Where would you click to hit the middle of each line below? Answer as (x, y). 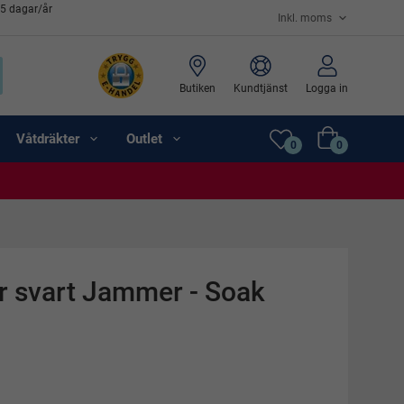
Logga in (327, 88)
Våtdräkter (48, 138)
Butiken (197, 88)
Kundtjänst (261, 88)
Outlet (144, 138)
